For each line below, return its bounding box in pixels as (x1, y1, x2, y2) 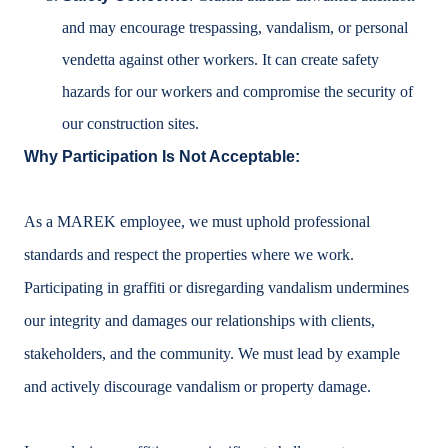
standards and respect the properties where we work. (24, 246, 354, 264)
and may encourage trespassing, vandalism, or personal (62, 19, 409, 37)
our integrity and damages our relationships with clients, (24, 312, 375, 330)
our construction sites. (62, 115, 200, 133)
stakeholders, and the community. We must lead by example (24, 345, 400, 363)
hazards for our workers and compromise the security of (62, 83, 414, 101)
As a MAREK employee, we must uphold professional (24, 213, 370, 231)
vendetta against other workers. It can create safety (62, 51, 380, 69)
